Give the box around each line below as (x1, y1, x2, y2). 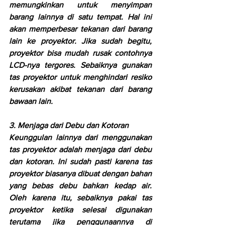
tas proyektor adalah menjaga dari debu (9, 145, 152, 154)
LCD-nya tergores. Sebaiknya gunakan (9, 60, 152, 69)
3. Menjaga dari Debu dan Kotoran (9, 121, 129, 130)
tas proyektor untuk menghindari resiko (9, 72, 152, 81)
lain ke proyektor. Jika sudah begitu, (9, 36, 152, 45)
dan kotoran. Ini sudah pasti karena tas (9, 157, 152, 166)
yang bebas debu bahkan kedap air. (9, 181, 152, 190)
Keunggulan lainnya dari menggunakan (9, 133, 152, 142)
